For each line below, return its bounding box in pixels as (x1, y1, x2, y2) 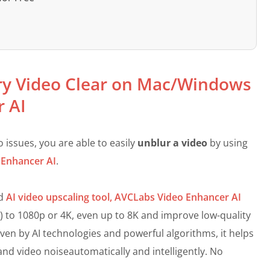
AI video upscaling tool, (6, 190, 115, 204)
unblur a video (137, 136, 207, 149)
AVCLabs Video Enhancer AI (115, 190, 241, 204)
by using (207, 136, 248, 149)
